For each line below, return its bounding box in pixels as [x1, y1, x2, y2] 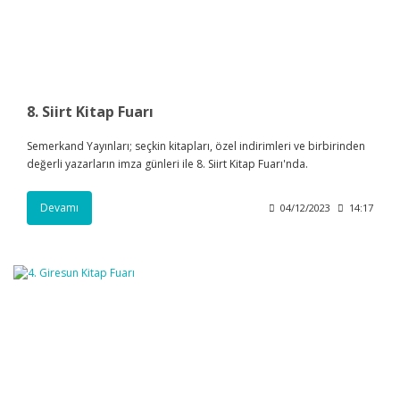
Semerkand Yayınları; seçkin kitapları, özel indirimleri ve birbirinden [27, 137, 365, 154]
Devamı [40, 199, 79, 215]
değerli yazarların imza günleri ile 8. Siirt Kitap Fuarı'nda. [27, 155, 308, 171]
